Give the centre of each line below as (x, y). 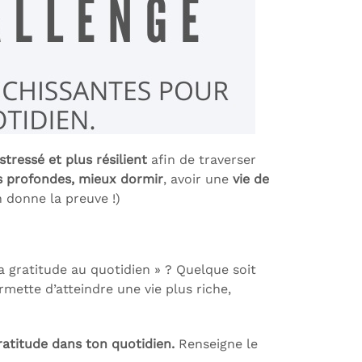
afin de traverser (202, 160)
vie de (251, 179)
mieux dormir (121, 179)
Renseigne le (218, 344)
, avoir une (198, 179)
